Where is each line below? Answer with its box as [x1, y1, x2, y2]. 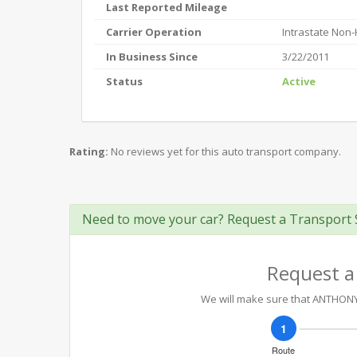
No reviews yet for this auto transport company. [111, 144, 341, 159]
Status [106, 74, 143, 88]
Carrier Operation [106, 25, 202, 39]
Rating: [69, 144, 108, 159]
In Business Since [106, 49, 198, 64]
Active [282, 74, 316, 88]
